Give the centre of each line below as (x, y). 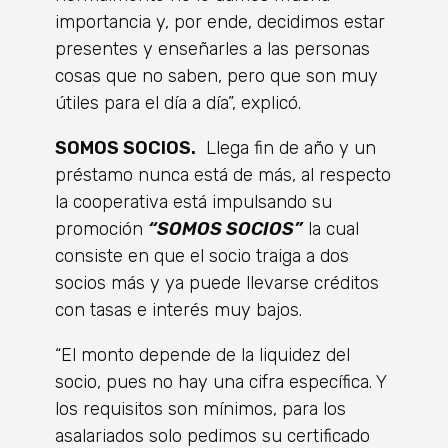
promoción (101, 229)
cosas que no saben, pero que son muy (216, 76)
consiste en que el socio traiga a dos (202, 256)
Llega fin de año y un (286, 148)
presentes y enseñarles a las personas (212, 49)
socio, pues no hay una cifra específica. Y (220, 382)
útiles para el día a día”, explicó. (178, 103)
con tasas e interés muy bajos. (178, 310)
